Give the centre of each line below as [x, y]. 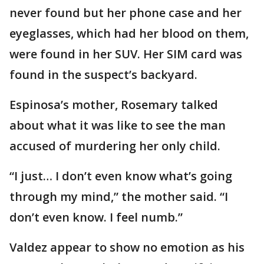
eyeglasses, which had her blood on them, [129, 33]
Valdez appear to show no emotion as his [127, 247]
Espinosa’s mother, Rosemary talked [114, 105]
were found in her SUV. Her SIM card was [126, 54]
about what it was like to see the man [118, 125]
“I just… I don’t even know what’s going [121, 176]
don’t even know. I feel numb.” [96, 217]
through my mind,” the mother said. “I [119, 197]
